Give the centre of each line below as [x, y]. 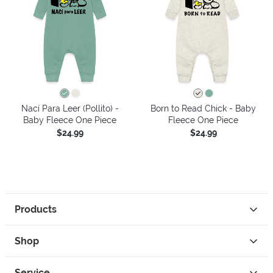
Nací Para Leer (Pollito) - [70, 108]
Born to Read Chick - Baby [203, 108]
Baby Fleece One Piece [70, 120]
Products [36, 209]
